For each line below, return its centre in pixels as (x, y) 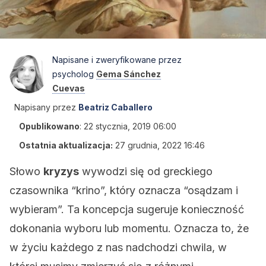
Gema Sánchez (129, 74)
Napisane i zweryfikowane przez (117, 60)
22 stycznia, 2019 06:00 (130, 126)
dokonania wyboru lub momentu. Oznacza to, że (129, 228)
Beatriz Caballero (115, 107)
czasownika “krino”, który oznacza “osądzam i (124, 190)
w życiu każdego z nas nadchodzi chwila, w (118, 247)
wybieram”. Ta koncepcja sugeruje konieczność (127, 209)
